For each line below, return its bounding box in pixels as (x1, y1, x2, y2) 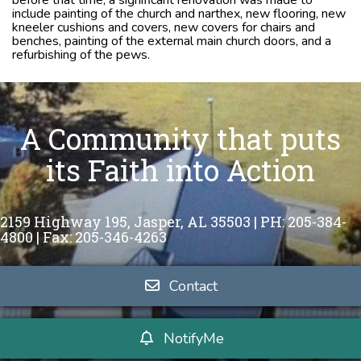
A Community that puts (20, 118, 341, 158)
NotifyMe (163, 328, 224, 348)
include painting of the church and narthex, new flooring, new (12, 4, 346, 23)
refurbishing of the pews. (12, 45, 150, 64)
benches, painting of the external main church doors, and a (12, 31, 331, 50)
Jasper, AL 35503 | (134, 211, 260, 231)
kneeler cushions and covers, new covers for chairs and (12, 18, 315, 36)
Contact (169, 276, 218, 296)
